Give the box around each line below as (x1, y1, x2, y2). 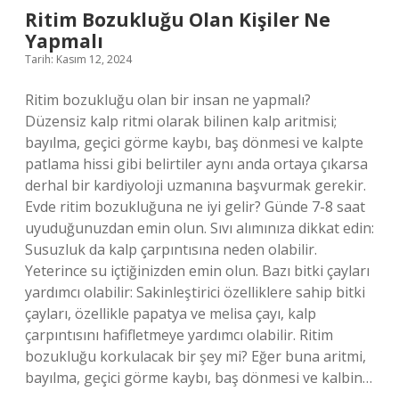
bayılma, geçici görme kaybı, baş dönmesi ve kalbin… (25, 368, 372, 387)
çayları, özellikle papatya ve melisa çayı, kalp (25, 304, 316, 323)
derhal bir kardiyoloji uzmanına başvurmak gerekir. (25, 175, 366, 195)
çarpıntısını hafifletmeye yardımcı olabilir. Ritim (25, 325, 333, 345)
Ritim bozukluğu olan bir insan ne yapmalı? (25, 90, 311, 110)
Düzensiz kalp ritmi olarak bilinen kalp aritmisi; (25, 111, 337, 131)
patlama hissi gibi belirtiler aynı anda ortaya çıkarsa (25, 154, 368, 174)
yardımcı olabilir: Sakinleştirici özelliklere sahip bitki (25, 282, 365, 302)
